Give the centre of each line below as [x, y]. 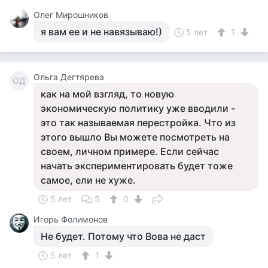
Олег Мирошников [71, 15]
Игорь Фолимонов [71, 219]
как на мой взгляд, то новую [107, 94]
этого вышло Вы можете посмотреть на [135, 137]
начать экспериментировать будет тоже [137, 166]
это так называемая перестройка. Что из [138, 123]
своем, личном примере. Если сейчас [130, 151]
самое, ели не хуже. [88, 180]
